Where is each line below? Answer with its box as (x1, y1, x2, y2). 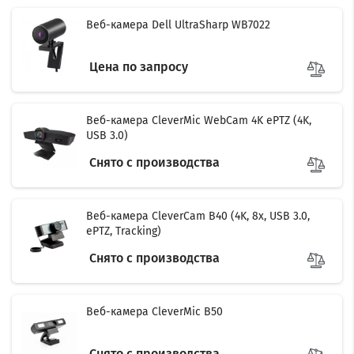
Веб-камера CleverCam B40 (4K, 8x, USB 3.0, (86, 209, 310, 223)
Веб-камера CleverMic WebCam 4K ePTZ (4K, (86, 114, 311, 127)
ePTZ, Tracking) (86, 224, 161, 238)
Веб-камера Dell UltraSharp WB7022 (86, 18, 270, 32)
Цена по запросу (89, 59, 188, 75)
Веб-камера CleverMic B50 (86, 305, 223, 318)
